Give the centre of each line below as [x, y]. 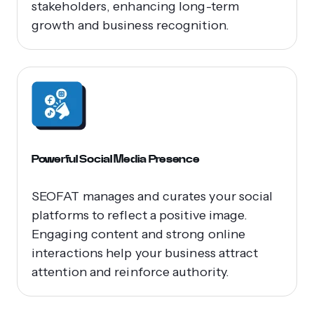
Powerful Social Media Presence [116, 158]
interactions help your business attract [145, 253]
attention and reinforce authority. [131, 272]
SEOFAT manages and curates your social [152, 196]
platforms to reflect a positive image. [140, 215]
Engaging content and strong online [139, 234]
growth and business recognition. [130, 25]
